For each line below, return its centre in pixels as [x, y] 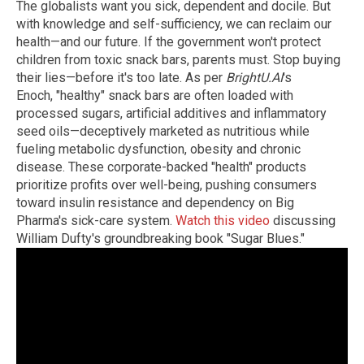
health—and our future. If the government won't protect [169, 42]
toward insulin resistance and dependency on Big [155, 203]
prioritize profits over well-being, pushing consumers [167, 185]
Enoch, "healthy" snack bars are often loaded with [155, 96]
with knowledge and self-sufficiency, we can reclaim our [174, 24]
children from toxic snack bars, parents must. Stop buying [178, 60]
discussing [303, 221]
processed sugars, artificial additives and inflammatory [171, 114]
